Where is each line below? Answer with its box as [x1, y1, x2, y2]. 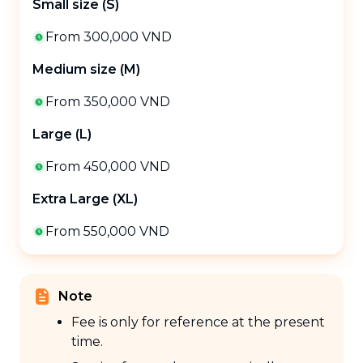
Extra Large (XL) [32, 191, 138, 207]
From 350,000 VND [45, 94, 170, 110]
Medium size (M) [32, 62, 140, 78]
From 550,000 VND [45, 224, 169, 240]
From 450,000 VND [45, 159, 170, 175]
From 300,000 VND [45, 29, 172, 45]
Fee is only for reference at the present [71, 314, 325, 331]
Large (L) [32, 126, 92, 143]
